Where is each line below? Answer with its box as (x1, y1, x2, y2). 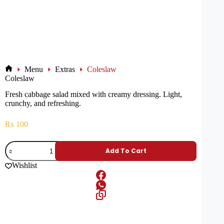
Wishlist (12, 161, 37, 170)
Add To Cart (105, 146, 146, 155)
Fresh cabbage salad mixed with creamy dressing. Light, (5, 90, 182, 99)
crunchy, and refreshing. (5, 99, 81, 108)
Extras (55, 64, 75, 73)
